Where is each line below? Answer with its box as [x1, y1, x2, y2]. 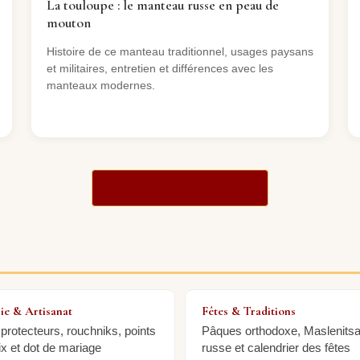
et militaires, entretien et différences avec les [46, 62, 273, 76]
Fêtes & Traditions [201, 303, 296, 318]
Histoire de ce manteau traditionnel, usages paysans [46, 45, 313, 59]
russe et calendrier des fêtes [201, 340, 350, 354]
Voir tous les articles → [109, 181, 251, 195]
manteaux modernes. [46, 79, 155, 92]
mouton [46, 14, 91, 32]
